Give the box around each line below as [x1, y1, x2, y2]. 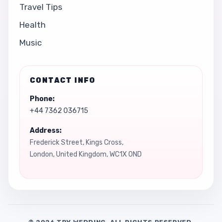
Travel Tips [19, 1, 62, 12]
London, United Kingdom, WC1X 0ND [30, 150, 142, 159]
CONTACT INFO [30, 76, 96, 85]
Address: [30, 126, 61, 135]
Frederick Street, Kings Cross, [30, 138, 123, 147]
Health [19, 19, 46, 30]
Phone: [30, 94, 55, 103]
